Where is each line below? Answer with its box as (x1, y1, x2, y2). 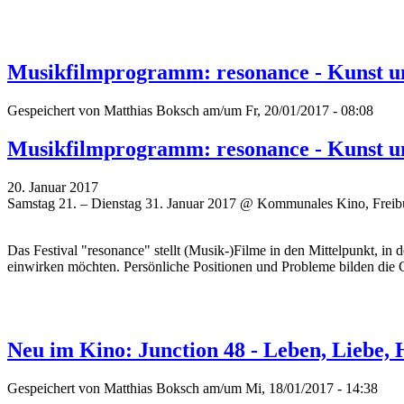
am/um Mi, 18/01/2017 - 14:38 (199, 380, 378, 396)
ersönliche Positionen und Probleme (132, 258, 335, 274)
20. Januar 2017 (7, 179, 98, 195)
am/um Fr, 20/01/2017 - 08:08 (199, 102, 373, 118)
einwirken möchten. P (7, 258, 132, 274)
